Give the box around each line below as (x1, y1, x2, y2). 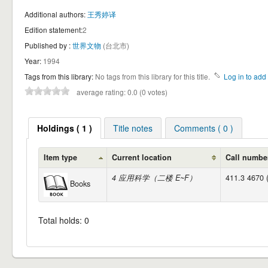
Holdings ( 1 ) (36, 122, 92, 135)
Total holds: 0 (38, 214, 90, 227)
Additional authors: (25, 8, 86, 19)
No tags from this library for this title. (95, 71, 210, 81)
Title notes (113, 122, 153, 135)
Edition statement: (25, 24, 83, 35)
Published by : (25, 39, 71, 50)
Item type (44, 152, 78, 163)
